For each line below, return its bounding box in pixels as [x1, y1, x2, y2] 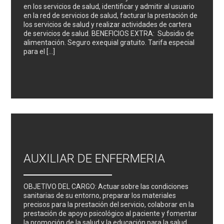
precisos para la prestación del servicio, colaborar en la [23, 200, 194, 208]
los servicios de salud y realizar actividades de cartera [23, 20, 192, 28]
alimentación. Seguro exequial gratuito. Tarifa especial [23, 38, 195, 46]
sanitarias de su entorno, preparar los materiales [23, 191, 176, 199]
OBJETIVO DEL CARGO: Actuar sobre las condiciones [23, 182, 189, 190]
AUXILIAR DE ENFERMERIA [23, 151, 165, 165]
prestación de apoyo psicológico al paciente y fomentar [23, 209, 197, 217]
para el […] [23, 47, 55, 55]
